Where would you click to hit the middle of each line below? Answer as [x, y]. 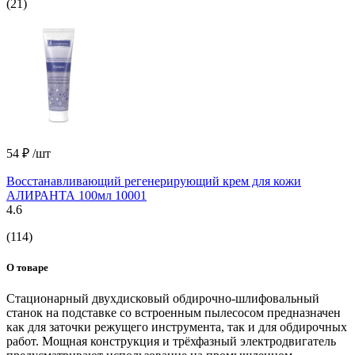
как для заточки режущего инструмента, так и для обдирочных [177, 326]
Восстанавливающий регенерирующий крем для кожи [154, 181]
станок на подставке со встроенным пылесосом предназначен [174, 312]
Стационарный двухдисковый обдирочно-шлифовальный [163, 298]
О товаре [27, 267]
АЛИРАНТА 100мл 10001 [76, 195]
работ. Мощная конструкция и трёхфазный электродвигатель [171, 341]
